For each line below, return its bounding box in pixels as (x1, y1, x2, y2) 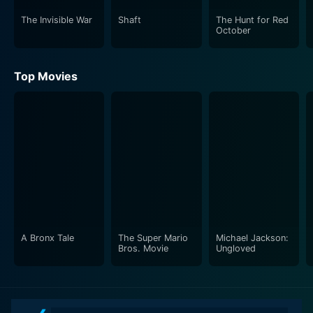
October (215, 24, 251, 36)
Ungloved (215, 242, 256, 254)
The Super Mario (118, 232, 189, 243)
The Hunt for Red (215, 14, 289, 25)
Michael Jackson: (215, 232, 289, 243)
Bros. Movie (118, 242, 169, 254)
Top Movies (14, 68, 78, 83)
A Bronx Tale (21, 232, 74, 243)
